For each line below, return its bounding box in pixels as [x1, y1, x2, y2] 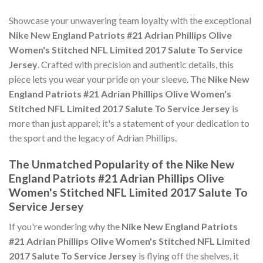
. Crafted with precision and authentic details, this [38, 59, 234, 70]
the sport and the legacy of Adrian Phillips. [9, 132, 177, 144]
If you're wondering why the [9, 221, 122, 232]
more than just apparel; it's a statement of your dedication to [9, 117, 249, 129]
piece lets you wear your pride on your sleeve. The [9, 73, 208, 85]
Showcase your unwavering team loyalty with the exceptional [9, 15, 251, 26]
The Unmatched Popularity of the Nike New [9, 157, 234, 171]
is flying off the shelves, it [137, 250, 239, 262]
